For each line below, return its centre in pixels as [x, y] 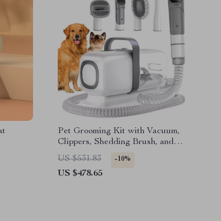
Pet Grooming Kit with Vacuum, [119, 131]
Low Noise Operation [99, 153]
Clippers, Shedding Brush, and [116, 142]
